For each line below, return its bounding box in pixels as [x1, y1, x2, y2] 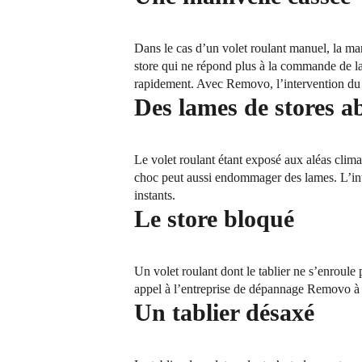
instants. [134, 188, 176, 203]
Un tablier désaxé [134, 299, 315, 326]
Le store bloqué [134, 205, 295, 233]
